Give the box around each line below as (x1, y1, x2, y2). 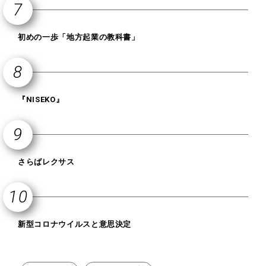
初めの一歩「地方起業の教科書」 (18, 33, 140, 42)
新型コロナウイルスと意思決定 (18, 220, 132, 229)
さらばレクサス (18, 157, 75, 166)
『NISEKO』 (18, 95, 64, 104)
